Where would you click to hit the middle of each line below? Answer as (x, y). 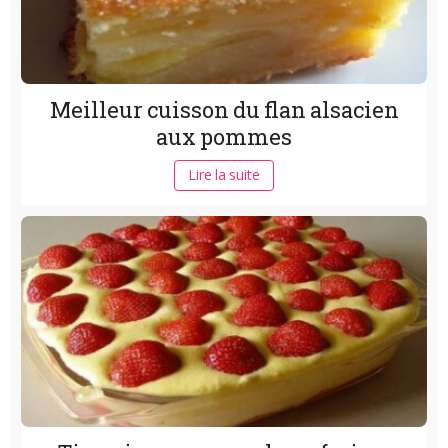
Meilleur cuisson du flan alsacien (224, 109)
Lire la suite (224, 174)
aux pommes (224, 136)
